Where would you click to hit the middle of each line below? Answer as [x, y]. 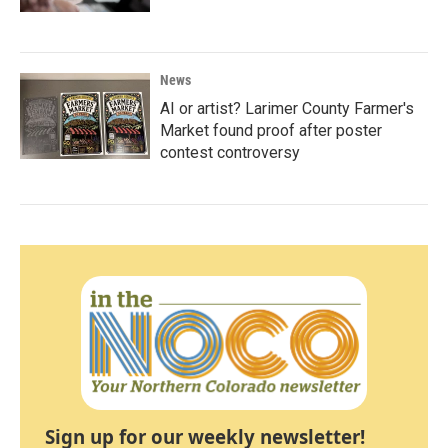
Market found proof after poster [271, 131]
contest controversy [230, 153]
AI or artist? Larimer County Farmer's [287, 109]
